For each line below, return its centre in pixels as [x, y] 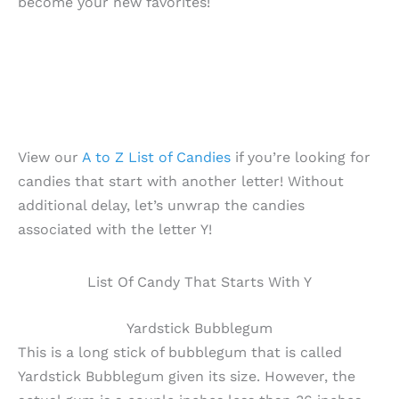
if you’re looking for [301, 158]
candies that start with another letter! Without [181, 182]
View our [50, 158]
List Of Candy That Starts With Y [199, 282]
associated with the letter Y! [115, 230]
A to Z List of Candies [156, 158]
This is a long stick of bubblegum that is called [180, 353]
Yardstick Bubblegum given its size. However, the [187, 377]
